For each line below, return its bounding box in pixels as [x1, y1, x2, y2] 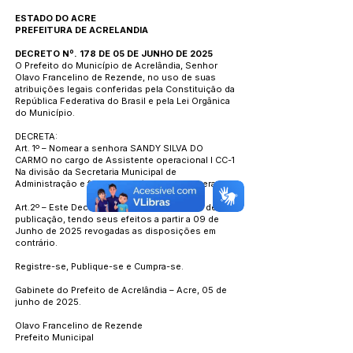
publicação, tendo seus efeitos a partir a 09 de [15, 214, 219, 225]
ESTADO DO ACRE [15, 13, 96, 24]
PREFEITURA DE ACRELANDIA [15, 24, 150, 35]
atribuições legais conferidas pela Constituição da [15, 84, 235, 95]
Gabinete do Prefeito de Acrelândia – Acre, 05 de [15, 284, 227, 295]
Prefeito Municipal [15, 332, 96, 343]
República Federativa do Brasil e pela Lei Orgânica [15, 95, 230, 106]
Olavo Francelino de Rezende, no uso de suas [15, 72, 216, 83]
